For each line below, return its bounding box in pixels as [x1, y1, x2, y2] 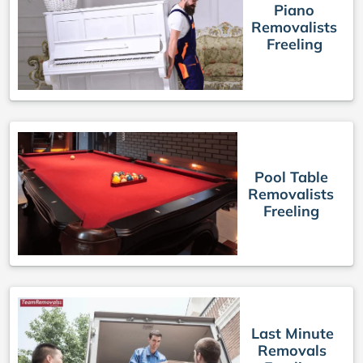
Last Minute [250, 323, 334, 343]
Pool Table [254, 167, 328, 186]
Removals [258, 340, 327, 360]
